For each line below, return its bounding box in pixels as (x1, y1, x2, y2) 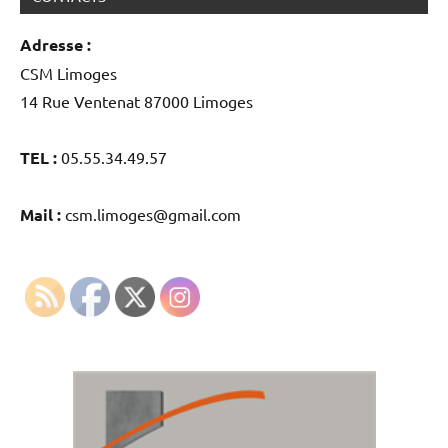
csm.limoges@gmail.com (61, 204, 241, 225)
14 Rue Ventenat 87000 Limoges (20, 91, 253, 112)
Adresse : (20, 34, 91, 56)
